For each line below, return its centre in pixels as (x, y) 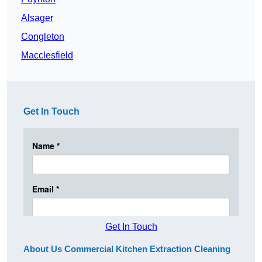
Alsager (37, 18)
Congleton (43, 37)
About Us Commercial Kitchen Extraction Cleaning (127, 249)
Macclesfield (47, 56)
